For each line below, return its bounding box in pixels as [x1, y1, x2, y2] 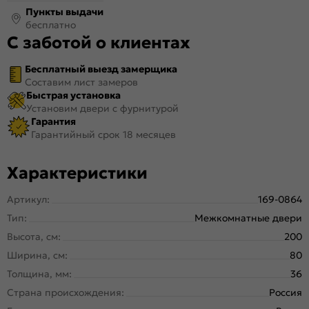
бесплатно [26, 18, 76, 31]
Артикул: [7, 192, 50, 206]
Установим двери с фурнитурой [26, 101, 179, 114]
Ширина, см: [7, 248, 68, 261]
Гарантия [31, 114, 76, 128]
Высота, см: [7, 230, 61, 243]
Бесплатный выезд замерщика [25, 62, 177, 75]
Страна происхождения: [7, 286, 124, 299]
